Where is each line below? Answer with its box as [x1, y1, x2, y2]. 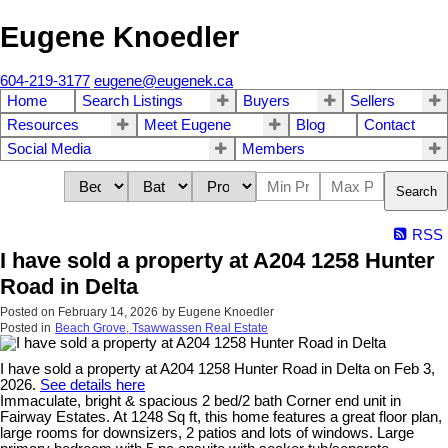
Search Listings [82, 93, 183, 110]
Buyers [243, 93, 290, 110]
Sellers [350, 93, 395, 110]
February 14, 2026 [58, 305, 158, 320]
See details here [40, 377, 145, 394]
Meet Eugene [143, 117, 231, 134]
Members [241, 141, 305, 158]
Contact [364, 117, 416, 134]
